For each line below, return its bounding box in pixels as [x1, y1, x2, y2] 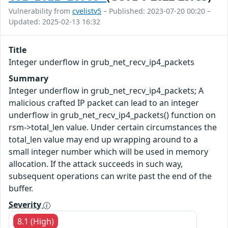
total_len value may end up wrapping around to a [9, 134, 198, 146]
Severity [9, 199, 43, 211]
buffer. [9, 183, 33, 194]
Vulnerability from [9, 6, 72, 16]
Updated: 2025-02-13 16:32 [9, 17, 100, 27]
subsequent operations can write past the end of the [9, 170, 212, 182]
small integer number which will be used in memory [9, 146, 208, 158]
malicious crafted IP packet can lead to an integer [9, 97, 199, 109]
